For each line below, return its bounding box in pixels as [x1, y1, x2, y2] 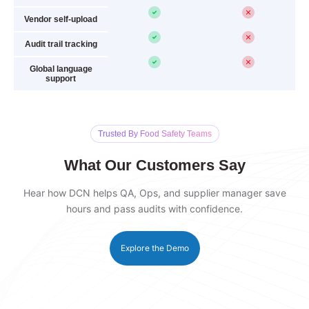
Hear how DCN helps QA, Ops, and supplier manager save [23, 187, 286, 199]
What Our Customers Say [63, 156, 246, 174]
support [46, 73, 76, 83]
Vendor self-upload [24, 14, 97, 24]
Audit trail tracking [24, 39, 97, 49]
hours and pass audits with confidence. [66, 203, 243, 215]
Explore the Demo [120, 242, 189, 253]
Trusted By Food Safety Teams [97, 128, 212, 139]
